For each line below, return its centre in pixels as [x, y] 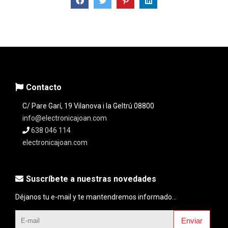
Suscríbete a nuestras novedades [91, 179]
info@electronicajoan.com [65, 118]
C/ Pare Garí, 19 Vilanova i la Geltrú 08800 [88, 106]
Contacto [44, 88]
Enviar [192, 220]
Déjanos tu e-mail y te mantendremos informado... [96, 197]
